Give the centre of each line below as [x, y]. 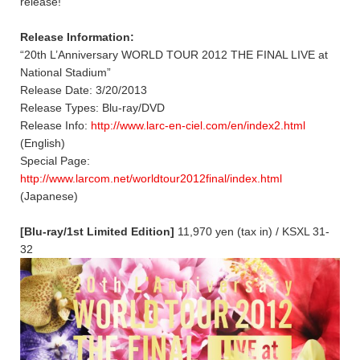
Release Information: [77, 37]
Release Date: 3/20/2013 [84, 90]
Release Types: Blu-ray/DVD [92, 107]
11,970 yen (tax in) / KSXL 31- [252, 231]
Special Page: [55, 160]
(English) [43, 143]
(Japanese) [49, 196]
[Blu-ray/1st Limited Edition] [97, 231]
